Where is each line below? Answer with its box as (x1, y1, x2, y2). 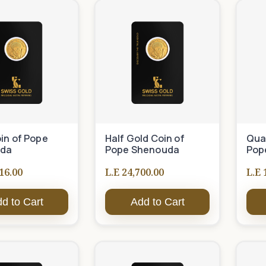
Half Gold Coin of (105, 132, 185, 145)
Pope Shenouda (105, 143, 180, 156)
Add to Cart (130, 196, 185, 208)
